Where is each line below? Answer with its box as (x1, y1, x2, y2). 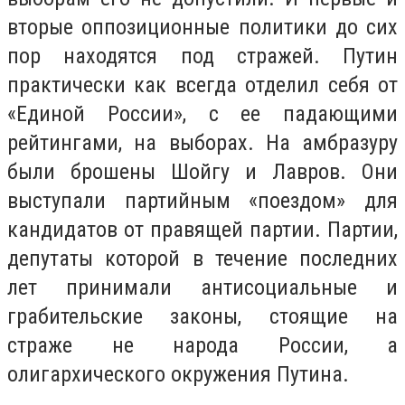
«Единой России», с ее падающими (7, 100, 398, 127)
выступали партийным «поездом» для (7, 187, 398, 213)
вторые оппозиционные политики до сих (7, 14, 398, 40)
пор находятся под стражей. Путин (7, 42, 398, 69)
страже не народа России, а (7, 332, 398, 358)
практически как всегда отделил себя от (7, 71, 398, 98)
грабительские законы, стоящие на (7, 303, 398, 329)
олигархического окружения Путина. (7, 361, 349, 387)
